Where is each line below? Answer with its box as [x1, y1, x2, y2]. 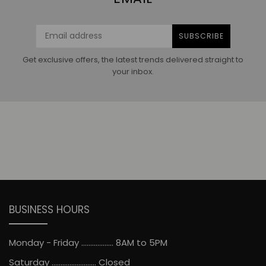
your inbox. [112, 65, 154, 77]
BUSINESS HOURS [9, 202, 90, 217]
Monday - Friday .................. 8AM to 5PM [9, 236, 167, 249]
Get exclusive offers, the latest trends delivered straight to [23, 53, 243, 65]
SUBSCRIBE [179, 30, 224, 41]
